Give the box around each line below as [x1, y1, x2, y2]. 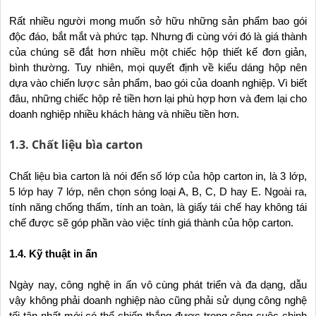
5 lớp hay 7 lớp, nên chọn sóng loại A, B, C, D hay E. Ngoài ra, [9, 186, 307, 198]
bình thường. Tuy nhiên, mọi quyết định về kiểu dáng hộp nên [9, 62, 307, 74]
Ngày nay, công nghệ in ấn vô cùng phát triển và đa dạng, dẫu [9, 279, 307, 291]
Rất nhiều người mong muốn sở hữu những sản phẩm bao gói [9, 16, 307, 28]
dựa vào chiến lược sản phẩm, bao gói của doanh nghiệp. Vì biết [9, 78, 307, 90]
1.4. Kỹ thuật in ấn [9, 248, 97, 260]
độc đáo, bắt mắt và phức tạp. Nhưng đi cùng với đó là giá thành [9, 31, 307, 43]
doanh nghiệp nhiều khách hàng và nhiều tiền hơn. [9, 109, 242, 121]
